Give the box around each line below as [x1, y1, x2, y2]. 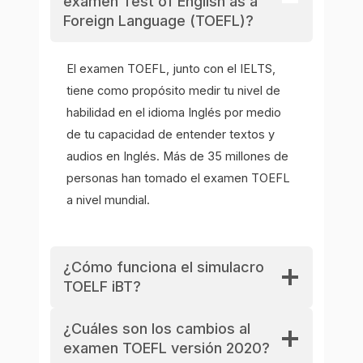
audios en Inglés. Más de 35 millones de [66, 148, 289, 164]
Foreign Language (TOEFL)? [63, 11, 254, 29]
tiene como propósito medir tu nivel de [66, 83, 281, 98]
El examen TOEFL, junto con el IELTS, [66, 61, 276, 76]
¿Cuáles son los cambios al [63, 320, 251, 338]
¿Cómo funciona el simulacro [63, 258, 265, 276]
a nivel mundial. [66, 192, 151, 207]
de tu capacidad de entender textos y [66, 126, 275, 142]
